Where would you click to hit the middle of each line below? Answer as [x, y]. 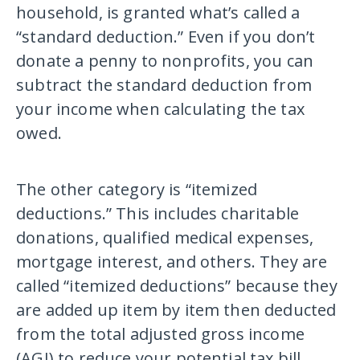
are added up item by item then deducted [176, 310]
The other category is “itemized [137, 189]
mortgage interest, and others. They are [172, 262]
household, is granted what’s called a [158, 12]
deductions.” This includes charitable [158, 213]
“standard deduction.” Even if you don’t [166, 37]
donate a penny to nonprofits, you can [165, 61]
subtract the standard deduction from [164, 85]
